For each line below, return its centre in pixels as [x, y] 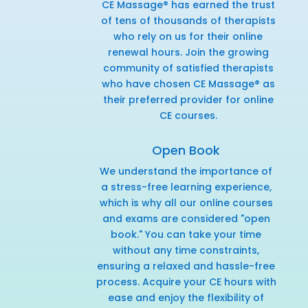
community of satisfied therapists [188, 68]
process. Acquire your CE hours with [186, 282]
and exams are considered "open [186, 218]
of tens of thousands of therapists [188, 20]
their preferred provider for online [188, 99]
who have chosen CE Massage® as [188, 84]
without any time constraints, [186, 250]
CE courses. [188, 115]
